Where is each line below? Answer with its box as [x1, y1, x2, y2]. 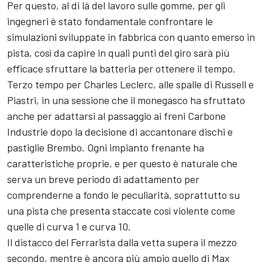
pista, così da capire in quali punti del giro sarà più [7, 46, 230, 59]
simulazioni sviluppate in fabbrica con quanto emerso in [7, 30, 255, 43]
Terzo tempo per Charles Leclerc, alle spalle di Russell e [7, 77, 254, 91]
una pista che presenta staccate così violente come [7, 204, 235, 217]
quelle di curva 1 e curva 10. [7, 219, 131, 233]
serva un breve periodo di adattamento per [7, 172, 199, 185]
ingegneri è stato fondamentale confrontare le [7, 14, 213, 27]
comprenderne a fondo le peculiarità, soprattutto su [7, 188, 240, 201]
